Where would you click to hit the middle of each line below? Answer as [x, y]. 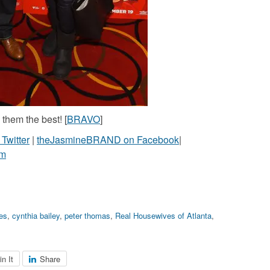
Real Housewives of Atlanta [163, 216]
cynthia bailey [36, 216]
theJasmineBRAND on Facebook [108, 140]
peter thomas [87, 216]
